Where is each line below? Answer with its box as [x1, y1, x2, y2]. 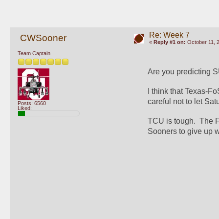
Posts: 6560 [18, 100, 46, 107]
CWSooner [20, 33, 66, 44]
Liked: [18, 105, 32, 111]
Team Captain [18, 50, 50, 56]
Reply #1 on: [153, 39, 186, 45]
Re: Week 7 [149, 31, 190, 40]
